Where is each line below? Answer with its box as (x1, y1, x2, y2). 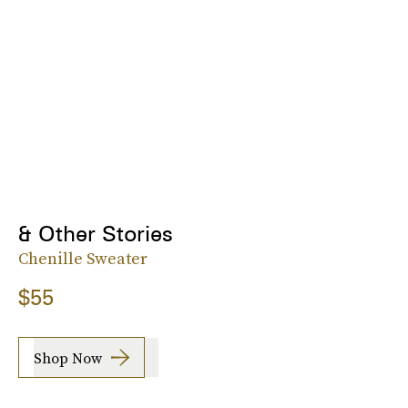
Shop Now (34, 347, 102, 368)
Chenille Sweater (18, 247, 148, 270)
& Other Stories (18, 220, 173, 248)
